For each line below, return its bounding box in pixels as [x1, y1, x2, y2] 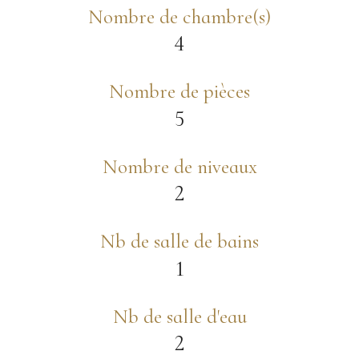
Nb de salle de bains [100, 229, 259, 254]
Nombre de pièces [109, 79, 250, 104]
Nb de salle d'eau [112, 304, 247, 329]
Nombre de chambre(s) [88, 4, 271, 29]
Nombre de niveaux [102, 154, 257, 179]
